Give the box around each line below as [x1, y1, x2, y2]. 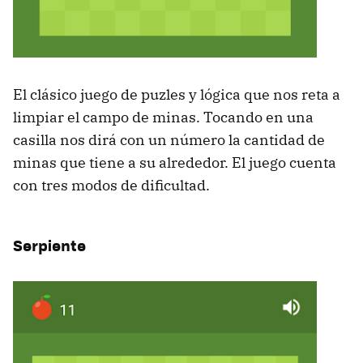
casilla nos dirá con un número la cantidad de [13, 130, 325, 150]
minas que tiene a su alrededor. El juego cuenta [13, 153, 336, 173]
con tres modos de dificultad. [13, 176, 210, 195]
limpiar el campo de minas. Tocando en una [13, 108, 314, 127]
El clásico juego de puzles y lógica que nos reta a [13, 85, 340, 105]
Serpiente [13, 234, 86, 257]
